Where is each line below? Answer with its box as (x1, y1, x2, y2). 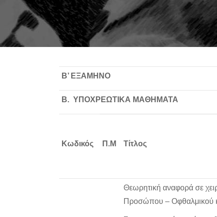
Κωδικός (62, 139, 93, 148)
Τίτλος (124, 139, 147, 148)
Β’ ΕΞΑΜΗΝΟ (62, 72, 110, 80)
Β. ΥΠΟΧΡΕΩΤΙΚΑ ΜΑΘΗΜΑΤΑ (62, 95, 178, 104)
